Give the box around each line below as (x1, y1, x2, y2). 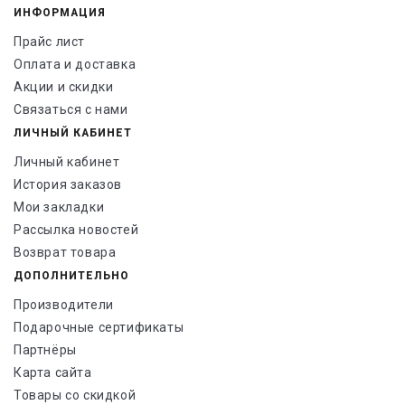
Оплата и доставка (14, 57, 137, 72)
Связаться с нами (14, 102, 128, 118)
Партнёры (14, 343, 77, 358)
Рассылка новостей (14, 222, 139, 238)
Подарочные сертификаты (14, 320, 184, 335)
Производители (14, 297, 114, 313)
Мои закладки (14, 200, 105, 215)
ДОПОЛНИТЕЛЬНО (14, 269, 129, 283)
